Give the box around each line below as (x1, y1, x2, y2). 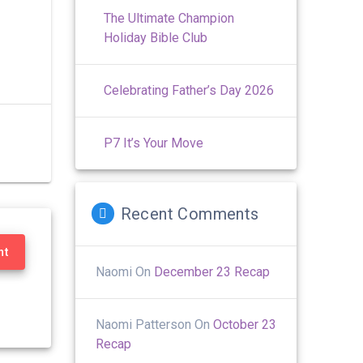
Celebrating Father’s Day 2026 (104, 82, 275, 98)
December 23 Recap (154, 263, 271, 280)
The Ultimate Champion (104, 10, 235, 26)
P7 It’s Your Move (104, 135, 204, 151)
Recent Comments (120, 203, 259, 224)
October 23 (213, 316, 277, 332)
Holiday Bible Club (104, 29, 208, 45)
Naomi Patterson (96, 316, 192, 332)
